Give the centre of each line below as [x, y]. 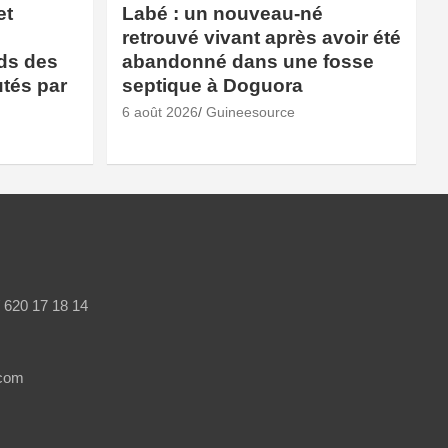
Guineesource [250, 111]
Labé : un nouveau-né [222, 13]
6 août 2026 [159, 111]
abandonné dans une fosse [247, 61]
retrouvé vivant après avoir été [261, 37]
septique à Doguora [212, 85]
